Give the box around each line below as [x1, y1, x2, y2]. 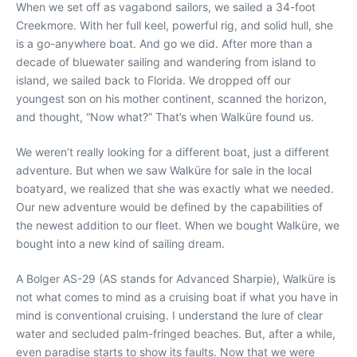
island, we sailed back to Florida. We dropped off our [16, 73, 291, 87]
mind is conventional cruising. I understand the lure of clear [16, 308, 323, 322]
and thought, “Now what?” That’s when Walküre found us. [16, 110, 314, 124]
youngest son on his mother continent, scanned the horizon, [16, 92, 327, 105]
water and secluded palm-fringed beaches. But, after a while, [16, 327, 335, 340]
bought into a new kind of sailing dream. [16, 237, 225, 250]
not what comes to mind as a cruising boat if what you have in [16, 290, 338, 304]
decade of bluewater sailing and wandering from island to [16, 55, 316, 69]
